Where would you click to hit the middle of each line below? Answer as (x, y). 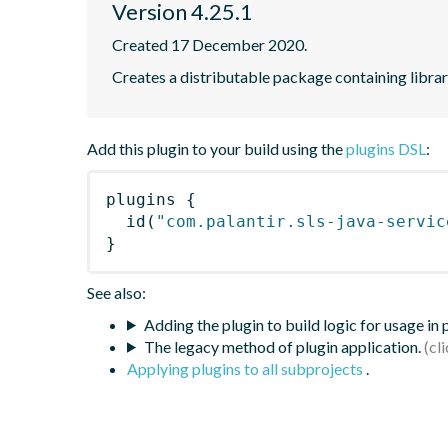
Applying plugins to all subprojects (246, 368)
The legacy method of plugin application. (282, 346)
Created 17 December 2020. (209, 44)
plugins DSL (386, 148)
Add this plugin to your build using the (216, 148)
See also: (116, 292)
